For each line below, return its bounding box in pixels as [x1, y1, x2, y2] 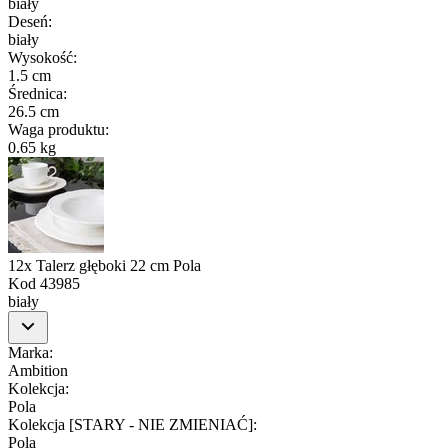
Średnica [8, 84, 63, 102]
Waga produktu [8, 120, 105, 138]
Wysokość [8, 48, 73, 66]
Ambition [8, 361, 68, 379]
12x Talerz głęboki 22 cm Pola [8, 256, 201, 274]
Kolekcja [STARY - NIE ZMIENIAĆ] [8, 415, 253, 433]
